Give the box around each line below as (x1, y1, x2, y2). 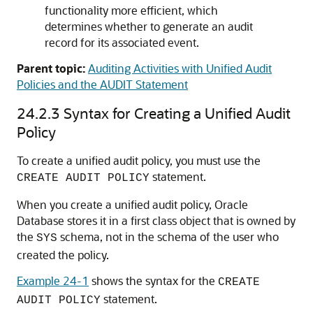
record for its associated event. (45, 35, 199, 50)
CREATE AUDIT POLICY (17, 172, 150, 184)
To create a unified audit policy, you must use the (17, 153, 261, 168)
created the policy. (17, 247, 109, 262)
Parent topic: (17, 61, 85, 75)
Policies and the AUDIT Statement (17, 77, 188, 92)
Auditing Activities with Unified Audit (88, 61, 272, 75)
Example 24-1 (17, 273, 89, 288)
